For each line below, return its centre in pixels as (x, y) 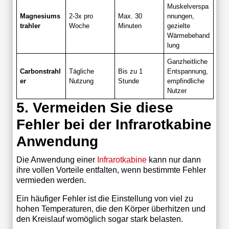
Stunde (129, 81)
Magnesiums (40, 16)
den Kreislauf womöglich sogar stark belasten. (99, 219)
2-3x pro (81, 16)
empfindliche (186, 81)
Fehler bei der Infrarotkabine (114, 124)
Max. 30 (130, 16)
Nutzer (177, 90)
